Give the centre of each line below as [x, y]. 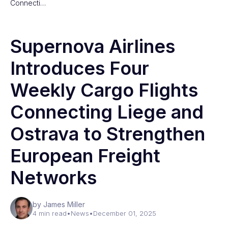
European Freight [85, 156]
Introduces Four [80, 68]
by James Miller [59, 204]
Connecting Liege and [107, 112]
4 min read [50, 213]
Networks [53, 178]
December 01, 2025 [125, 213]
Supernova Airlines [93, 46]
